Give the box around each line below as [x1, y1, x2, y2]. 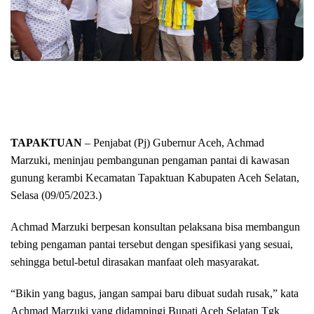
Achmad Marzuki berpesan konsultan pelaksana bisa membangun [11, 221, 300, 233]
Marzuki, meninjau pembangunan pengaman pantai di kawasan [11, 154, 289, 166]
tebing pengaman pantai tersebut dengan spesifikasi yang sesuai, [11, 238, 293, 250]
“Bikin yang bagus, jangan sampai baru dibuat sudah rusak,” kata [11, 287, 299, 299]
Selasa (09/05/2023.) [11, 189, 102, 201]
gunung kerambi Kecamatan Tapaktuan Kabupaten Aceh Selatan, [11, 172, 299, 184]
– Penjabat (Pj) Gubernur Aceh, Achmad [82, 137, 264, 149]
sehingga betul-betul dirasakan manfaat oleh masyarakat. [11, 256, 259, 268]
